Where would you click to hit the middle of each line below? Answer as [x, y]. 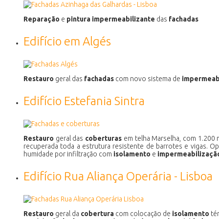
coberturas [104, 138]
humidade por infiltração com [68, 154]
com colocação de [143, 213]
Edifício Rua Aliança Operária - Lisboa [118, 176]
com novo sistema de [148, 78]
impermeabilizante [123, 19]
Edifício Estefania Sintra [84, 101]
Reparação [42, 19]
